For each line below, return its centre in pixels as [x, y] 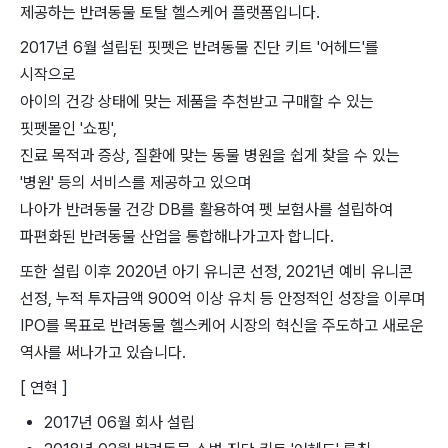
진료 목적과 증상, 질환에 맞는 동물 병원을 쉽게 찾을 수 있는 [210, 155]
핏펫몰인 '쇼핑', [68, 128]
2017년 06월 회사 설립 [119, 422]
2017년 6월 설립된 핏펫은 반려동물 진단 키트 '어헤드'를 [199, 47]
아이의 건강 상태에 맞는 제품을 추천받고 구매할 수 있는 [197, 101]
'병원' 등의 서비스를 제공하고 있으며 [136, 182]
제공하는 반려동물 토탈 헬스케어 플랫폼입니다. [170, 12]
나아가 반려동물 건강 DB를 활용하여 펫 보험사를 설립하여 [206, 209]
